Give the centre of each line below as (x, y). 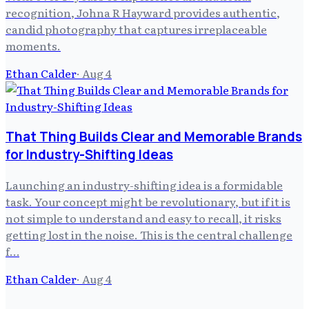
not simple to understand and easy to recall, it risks (143, 218)
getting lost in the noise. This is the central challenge (149, 234)
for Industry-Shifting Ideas (89, 155)
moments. (33, 46)
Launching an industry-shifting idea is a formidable (144, 185)
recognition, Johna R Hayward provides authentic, (143, 13)
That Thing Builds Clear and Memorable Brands (154, 137)
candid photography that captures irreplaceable (136, 29)
